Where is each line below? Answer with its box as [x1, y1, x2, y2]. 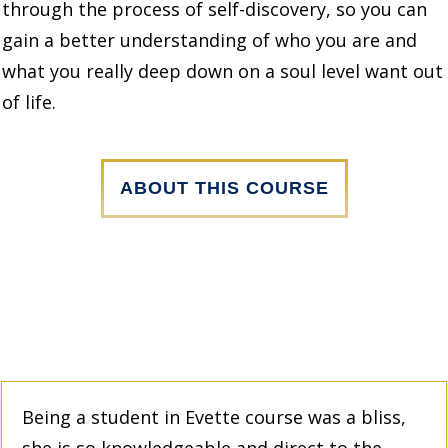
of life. [2, 89, 56, 114]
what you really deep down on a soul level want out [2, 58, 443, 83]
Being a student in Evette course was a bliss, [22, 404, 406, 429]
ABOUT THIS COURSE [119, 177, 329, 198]
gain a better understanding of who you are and [2, 27, 417, 52]
